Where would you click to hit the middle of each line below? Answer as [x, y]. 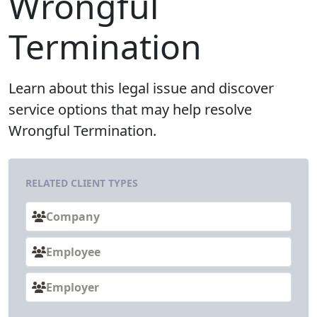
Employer [73, 288]
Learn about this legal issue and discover [141, 88]
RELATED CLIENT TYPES [82, 183]
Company [73, 217]
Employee [73, 252]
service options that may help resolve [130, 110]
